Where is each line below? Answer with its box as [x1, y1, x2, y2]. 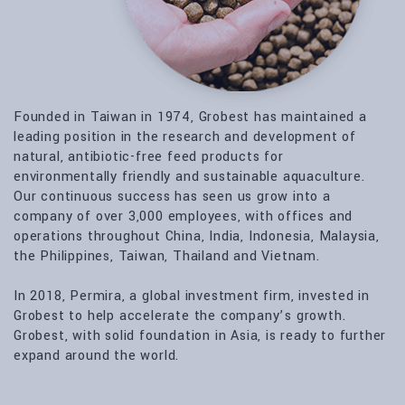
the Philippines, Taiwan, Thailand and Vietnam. [14, 247, 320, 266]
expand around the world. [14, 346, 180, 365]
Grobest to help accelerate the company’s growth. [14, 306, 346, 325]
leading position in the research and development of [14, 127, 356, 146]
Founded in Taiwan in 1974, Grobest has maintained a [14, 108, 367, 127]
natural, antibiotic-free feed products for [14, 147, 284, 166]
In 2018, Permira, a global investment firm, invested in [14, 287, 370, 306]
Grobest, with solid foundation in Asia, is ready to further [14, 326, 387, 345]
